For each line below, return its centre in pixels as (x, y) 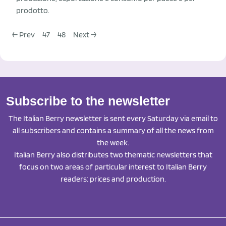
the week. (113, 143)
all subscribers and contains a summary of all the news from (113, 130)
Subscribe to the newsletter (88, 101)
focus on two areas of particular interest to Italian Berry (113, 167)
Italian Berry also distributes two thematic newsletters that (113, 155)
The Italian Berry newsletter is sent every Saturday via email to (113, 118)
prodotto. (33, 10)
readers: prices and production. (113, 179)
